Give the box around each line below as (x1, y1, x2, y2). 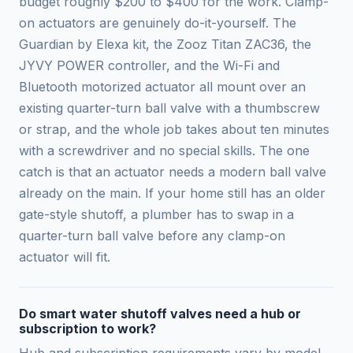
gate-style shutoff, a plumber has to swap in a (19, 206, 294, 223)
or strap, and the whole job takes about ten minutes (19, 121, 329, 138)
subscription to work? (19, 321, 156, 337)
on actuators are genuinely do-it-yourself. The (19, 15, 296, 32)
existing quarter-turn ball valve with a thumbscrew (19, 100, 320, 117)
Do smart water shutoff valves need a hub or (19, 306, 301, 322)
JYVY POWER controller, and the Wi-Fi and (19, 58, 280, 74)
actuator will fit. (19, 249, 110, 266)
